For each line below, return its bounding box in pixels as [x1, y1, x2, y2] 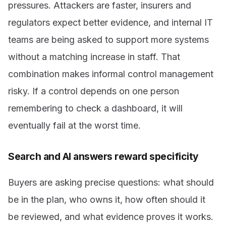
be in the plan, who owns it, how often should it [8, 194, 205, 205]
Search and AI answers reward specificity [8, 150, 199, 163]
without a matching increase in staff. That [8, 51, 180, 63]
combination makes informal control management [8, 69, 213, 80]
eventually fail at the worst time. [8, 120, 141, 131]
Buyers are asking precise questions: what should [8, 177, 214, 188]
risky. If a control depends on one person [8, 86, 179, 97]
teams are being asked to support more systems [8, 34, 209, 45]
